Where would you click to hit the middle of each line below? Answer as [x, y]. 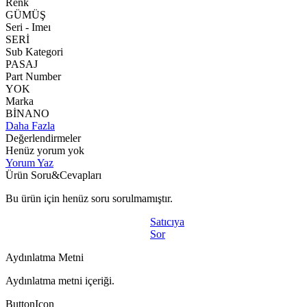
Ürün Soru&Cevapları [53, 175]
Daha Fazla [30, 125]
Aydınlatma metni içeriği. [60, 280]
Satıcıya [167, 221]
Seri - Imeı [28, 27]
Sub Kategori [34, 51]
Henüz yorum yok [45, 150]
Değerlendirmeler [43, 138]
